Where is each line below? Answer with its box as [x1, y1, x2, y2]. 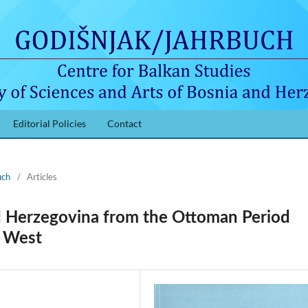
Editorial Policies [12, 117, 86, 129]
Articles [27, 170, 57, 182]
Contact [107, 117, 142, 129]
